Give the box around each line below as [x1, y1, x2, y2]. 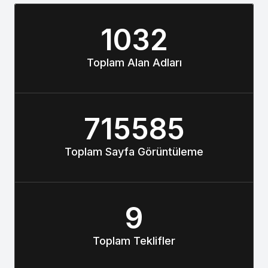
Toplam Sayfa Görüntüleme [65, 145, 203, 158]
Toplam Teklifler [93, 234, 175, 247]
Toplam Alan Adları [86, 56, 182, 69]
